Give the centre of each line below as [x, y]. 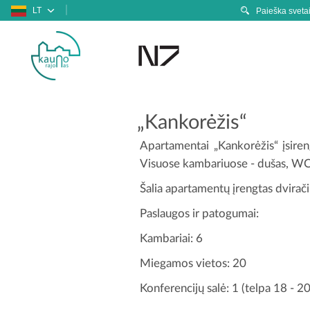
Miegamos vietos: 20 [193, 264]
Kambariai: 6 [171, 239]
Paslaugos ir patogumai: [199, 214]
